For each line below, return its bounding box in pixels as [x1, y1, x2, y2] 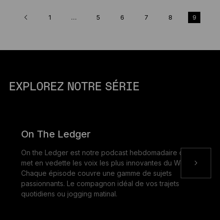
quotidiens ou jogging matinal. [21, 190, 117, 198]
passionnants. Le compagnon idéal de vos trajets [21, 179, 179, 188]
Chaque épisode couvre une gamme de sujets [21, 169, 172, 177]
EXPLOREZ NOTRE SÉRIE [8, 81, 139, 93]
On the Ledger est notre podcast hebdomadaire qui [21, 148, 189, 157]
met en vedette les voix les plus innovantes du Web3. [21, 159, 194, 167]
